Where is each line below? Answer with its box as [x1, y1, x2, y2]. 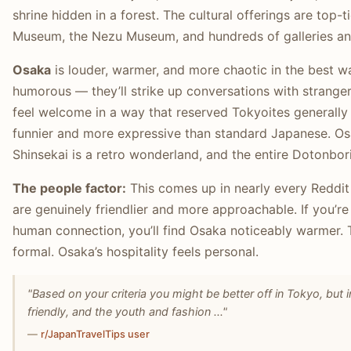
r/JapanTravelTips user [41, 328, 150, 341]
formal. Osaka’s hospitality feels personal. [13, 244, 259, 260]
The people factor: [13, 180, 126, 197]
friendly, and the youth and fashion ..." [27, 305, 227, 319]
